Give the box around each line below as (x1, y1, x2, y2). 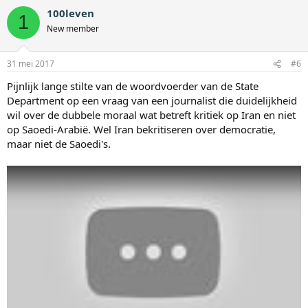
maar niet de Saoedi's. (7, 137, 111, 151)
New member (47, 22, 99, 34)
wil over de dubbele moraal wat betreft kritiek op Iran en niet (7, 108, 296, 122)
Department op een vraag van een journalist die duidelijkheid (7, 93, 297, 108)
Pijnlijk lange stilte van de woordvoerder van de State (7, 79, 258, 93)
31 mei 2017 (7, 58, 54, 70)
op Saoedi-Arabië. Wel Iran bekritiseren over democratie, (7, 122, 276, 137)
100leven (47, 5, 94, 20)
